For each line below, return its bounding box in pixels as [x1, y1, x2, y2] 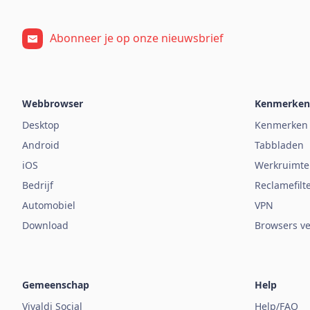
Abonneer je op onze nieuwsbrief [50, 30, 224, 46]
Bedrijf [22, 178, 53, 192]
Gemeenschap [22, 277, 89, 291]
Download [22, 218, 69, 232]
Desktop [22, 118, 60, 131]
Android [22, 138, 60, 152]
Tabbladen [255, 138, 304, 152]
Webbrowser [22, 96, 83, 110]
